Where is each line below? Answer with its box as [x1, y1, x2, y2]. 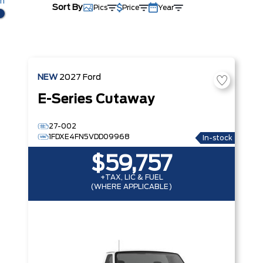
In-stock [203, 134, 232, 141]
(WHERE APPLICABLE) [91, 183, 172, 190]
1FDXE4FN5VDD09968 [49, 133, 130, 140]
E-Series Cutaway [38, 93, 155, 106]
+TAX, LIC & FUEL [100, 174, 163, 181]
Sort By [52, 4, 83, 12]
